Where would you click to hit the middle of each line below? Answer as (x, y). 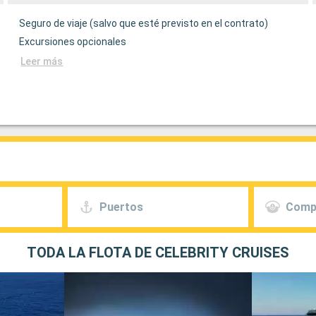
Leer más (42, 62)
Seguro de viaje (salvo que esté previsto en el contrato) (144, 24)
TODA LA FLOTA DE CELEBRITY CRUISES (158, 253)
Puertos (121, 207)
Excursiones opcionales (73, 42)
